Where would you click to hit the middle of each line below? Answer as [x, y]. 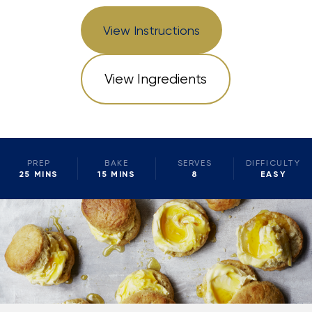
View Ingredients [156, 79]
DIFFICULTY [273, 163]
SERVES [195, 163]
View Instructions [152, 30]
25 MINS [39, 174]
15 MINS [117, 174]
